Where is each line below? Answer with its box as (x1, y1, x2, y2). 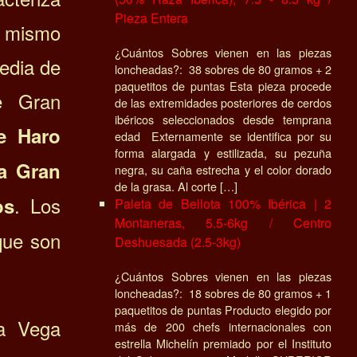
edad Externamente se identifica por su (115, 127, 331, 144)
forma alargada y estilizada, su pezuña (115, 143, 331, 161)
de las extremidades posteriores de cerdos (115, 93, 331, 111)
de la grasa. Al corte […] (115, 177, 237, 194)
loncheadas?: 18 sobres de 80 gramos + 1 (115, 284, 331, 301)
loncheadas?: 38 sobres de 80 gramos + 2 (115, 60, 331, 77)
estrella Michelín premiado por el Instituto (115, 334, 331, 351)
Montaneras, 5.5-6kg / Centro (115, 213, 331, 232)
